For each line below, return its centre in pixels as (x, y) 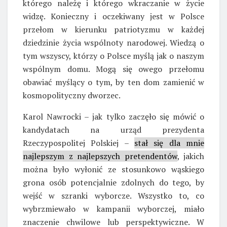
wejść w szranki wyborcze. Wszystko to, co (113, 195)
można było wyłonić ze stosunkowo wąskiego (113, 169)
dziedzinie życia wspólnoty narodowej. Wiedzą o (113, 42)
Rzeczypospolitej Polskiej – (79, 143)
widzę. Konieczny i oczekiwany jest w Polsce (113, 16)
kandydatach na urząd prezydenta (113, 129)
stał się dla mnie (169, 143)
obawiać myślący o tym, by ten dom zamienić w (113, 82)
